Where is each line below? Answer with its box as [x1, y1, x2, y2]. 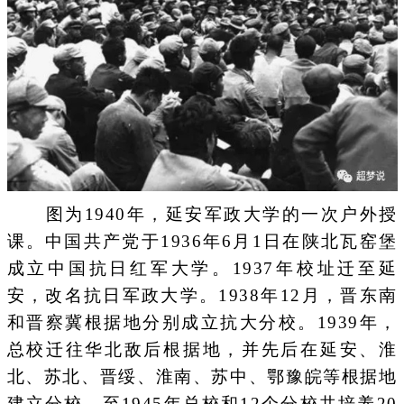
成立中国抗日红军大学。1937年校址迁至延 [6, 259, 398, 279]
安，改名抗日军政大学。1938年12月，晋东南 [6, 286, 398, 306]
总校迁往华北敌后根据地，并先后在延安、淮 [6, 340, 398, 360]
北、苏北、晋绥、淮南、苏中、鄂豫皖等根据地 [6, 367, 398, 387]
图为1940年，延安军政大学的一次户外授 [6, 205, 398, 225]
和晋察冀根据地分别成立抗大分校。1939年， [6, 313, 398, 333]
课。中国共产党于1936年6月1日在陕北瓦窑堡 [6, 232, 398, 252]
